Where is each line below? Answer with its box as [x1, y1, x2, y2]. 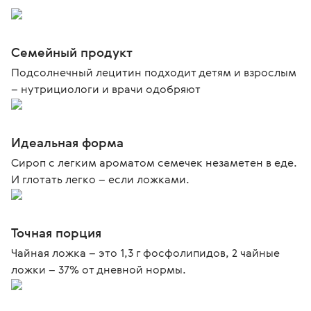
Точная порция [11, 224, 101, 241]
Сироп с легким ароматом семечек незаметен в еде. [11, 155, 297, 170]
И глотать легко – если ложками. [11, 171, 190, 187]
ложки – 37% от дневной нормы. [11, 262, 186, 277]
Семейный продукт [11, 44, 133, 60]
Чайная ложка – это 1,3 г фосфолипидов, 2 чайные [11, 245, 280, 260]
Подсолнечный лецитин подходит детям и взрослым [11, 65, 296, 80]
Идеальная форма [11, 134, 124, 151]
